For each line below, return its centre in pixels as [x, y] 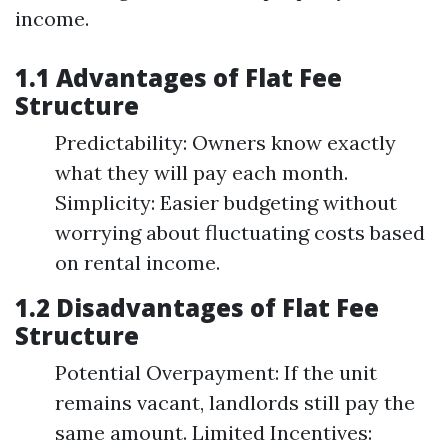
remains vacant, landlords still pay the [235, 402]
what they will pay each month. [201, 172]
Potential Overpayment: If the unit [216, 372]
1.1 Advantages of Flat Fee [178, 77]
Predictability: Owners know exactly [225, 142]
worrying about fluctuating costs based [240, 232]
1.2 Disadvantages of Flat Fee [197, 307]
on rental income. [137, 262]
